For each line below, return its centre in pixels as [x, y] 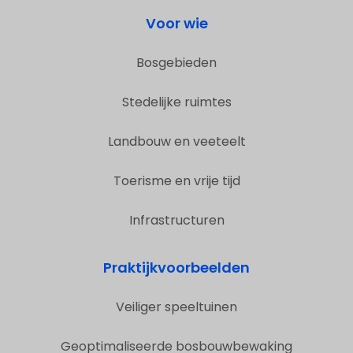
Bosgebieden [176, 63]
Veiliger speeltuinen [176, 307]
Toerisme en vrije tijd [176, 181]
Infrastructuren [176, 221]
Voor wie [176, 24]
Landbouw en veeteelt [176, 142]
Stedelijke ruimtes [176, 102]
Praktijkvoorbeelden [176, 268]
